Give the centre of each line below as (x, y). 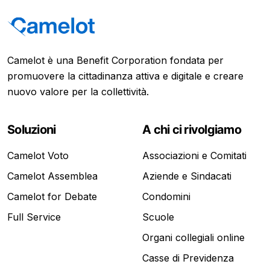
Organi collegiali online (193, 238)
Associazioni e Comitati (194, 156)
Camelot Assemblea (52, 176)
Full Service (34, 217)
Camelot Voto (38, 156)
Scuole (158, 217)
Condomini (166, 197)
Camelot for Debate (52, 197)
